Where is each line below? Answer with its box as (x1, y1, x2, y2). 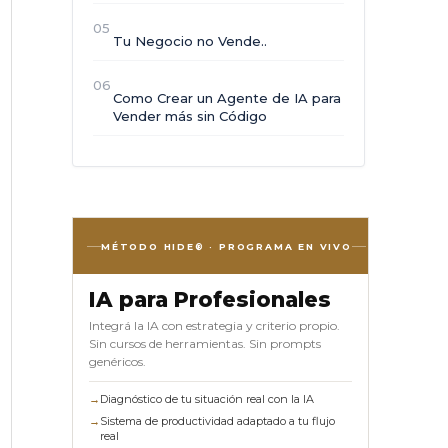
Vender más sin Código (113, 107, 267, 124)
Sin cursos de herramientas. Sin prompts (89, 336, 321, 352)
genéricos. (89, 354, 146, 370)
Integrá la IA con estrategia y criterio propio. (89, 318, 340, 334)
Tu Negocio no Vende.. (113, 32, 267, 49)
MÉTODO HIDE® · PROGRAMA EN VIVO (101, 240, 352, 252)
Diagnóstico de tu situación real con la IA (100, 392, 314, 407)
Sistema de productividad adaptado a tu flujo (100, 414, 335, 429)
